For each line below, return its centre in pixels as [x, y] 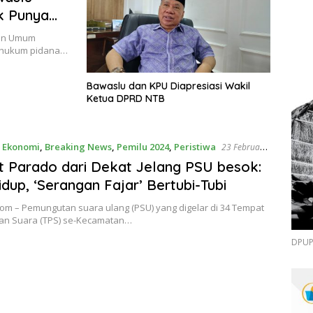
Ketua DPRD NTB [126, 98]
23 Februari [243, 147]
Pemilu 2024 [143, 146]
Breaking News [78, 146]
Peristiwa [195, 146]
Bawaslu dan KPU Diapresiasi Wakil [168, 86]
